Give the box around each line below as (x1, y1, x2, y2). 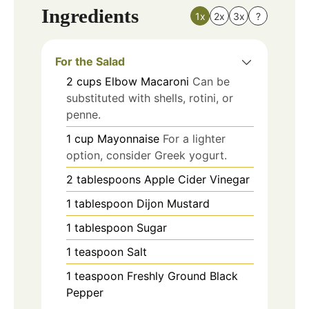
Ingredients (41, 4, 139, 27)
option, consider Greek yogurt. (66, 148, 227, 162)
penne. (66, 107, 101, 121)
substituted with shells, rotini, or (66, 90, 233, 105)
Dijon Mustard (137, 196, 210, 210)
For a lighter (163, 131, 226, 146)
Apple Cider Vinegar (144, 172, 250, 186)
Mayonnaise (97, 131, 159, 146)
